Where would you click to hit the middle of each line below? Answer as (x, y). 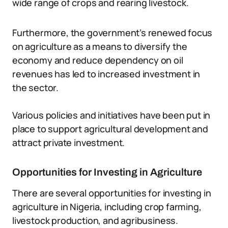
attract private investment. (69, 142)
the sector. (36, 88)
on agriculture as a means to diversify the (100, 46)
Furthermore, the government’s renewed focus (112, 33)
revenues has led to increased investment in (106, 74)
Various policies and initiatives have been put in (111, 115)
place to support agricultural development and (110, 129)
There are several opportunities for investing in (112, 193)
